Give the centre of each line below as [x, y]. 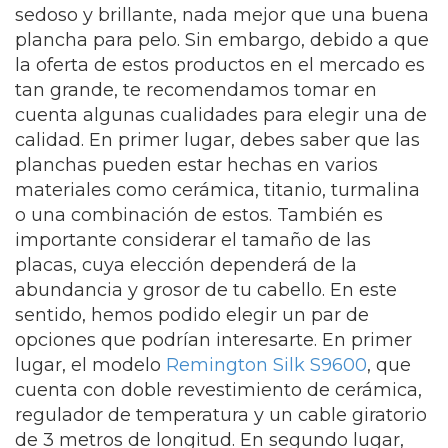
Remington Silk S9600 [266, 365]
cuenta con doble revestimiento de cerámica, [218, 390]
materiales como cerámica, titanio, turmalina [217, 190]
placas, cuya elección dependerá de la [186, 265]
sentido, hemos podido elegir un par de [192, 315]
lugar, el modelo [90, 365]
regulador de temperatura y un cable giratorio [221, 415]
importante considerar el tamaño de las [193, 240]
